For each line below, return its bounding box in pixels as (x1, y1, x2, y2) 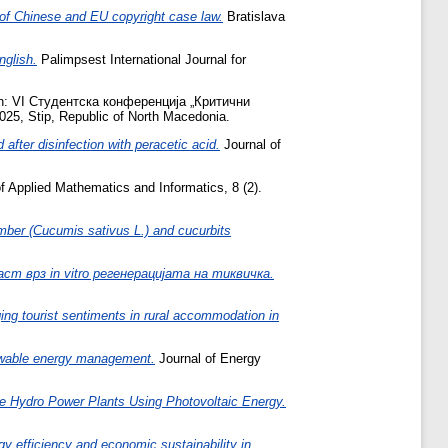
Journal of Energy (155, 351, 261, 367)
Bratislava (223, 8, 285, 24)
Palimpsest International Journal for (37, 51, 246, 67)
